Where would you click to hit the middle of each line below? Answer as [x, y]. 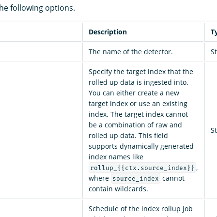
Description [108, 31]
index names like [116, 156]
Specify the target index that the [141, 71]
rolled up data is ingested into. [139, 82]
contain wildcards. [118, 188]
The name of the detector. [131, 51]
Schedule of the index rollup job [141, 208]
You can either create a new [134, 93]
